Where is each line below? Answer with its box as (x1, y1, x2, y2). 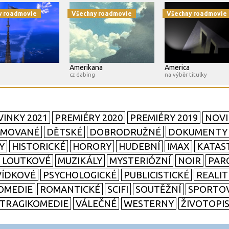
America (165, 63, 190, 72)
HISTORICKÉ (12, 141, 65, 152)
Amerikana (70, 63, 103, 72)
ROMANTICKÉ (40, 184, 100, 195)
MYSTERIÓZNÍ (109, 155, 171, 166)
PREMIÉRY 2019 (130, 112, 198, 123)
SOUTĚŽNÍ (135, 184, 181, 195)
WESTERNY (124, 198, 174, 209)
